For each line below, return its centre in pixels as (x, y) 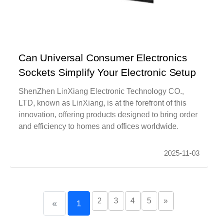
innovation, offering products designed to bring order (108, 114)
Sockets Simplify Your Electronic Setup (107, 72)
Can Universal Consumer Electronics (103, 57)
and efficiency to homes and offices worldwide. (99, 126)
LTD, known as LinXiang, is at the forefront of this (103, 103)
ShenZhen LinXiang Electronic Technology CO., (101, 91)
